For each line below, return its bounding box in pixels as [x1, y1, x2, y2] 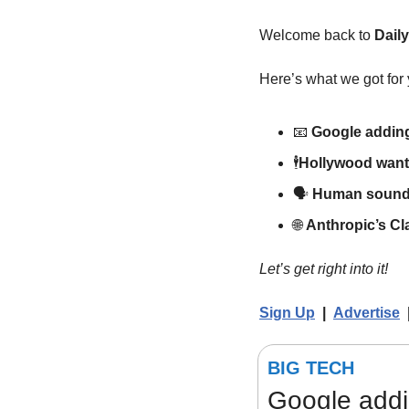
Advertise [333, 305, 400, 321]
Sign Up [259, 305, 315, 321]
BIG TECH [267, 358, 354, 379]
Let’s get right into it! [259, 261, 388, 278]
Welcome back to [259, 27, 374, 44]
